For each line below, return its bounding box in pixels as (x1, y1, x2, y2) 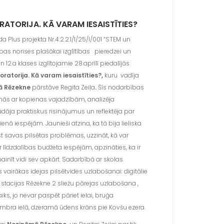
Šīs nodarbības (96, 83, 144, 92)
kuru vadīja (104, 71, 139, 80)
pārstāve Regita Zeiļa (32, 83, 95, 92)
